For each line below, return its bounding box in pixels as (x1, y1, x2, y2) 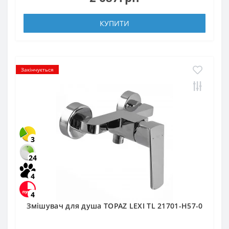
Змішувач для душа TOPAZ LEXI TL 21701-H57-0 (26, 201, 203, 211)
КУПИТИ (100, 18, 129, 28)
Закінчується (21, 65, 54, 73)
